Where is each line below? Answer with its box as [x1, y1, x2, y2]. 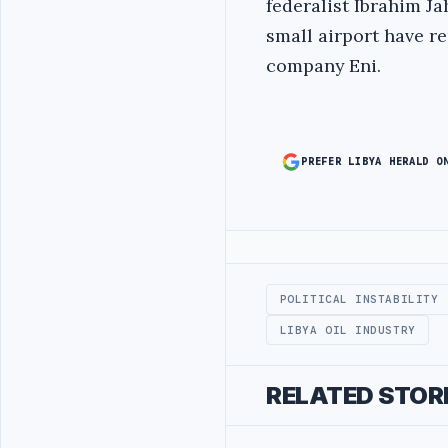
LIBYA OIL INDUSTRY [279, 323, 416, 338]
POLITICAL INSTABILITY [279, 292, 439, 307]
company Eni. [266, 54, 381, 78]
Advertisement [265, 247, 374, 268]
